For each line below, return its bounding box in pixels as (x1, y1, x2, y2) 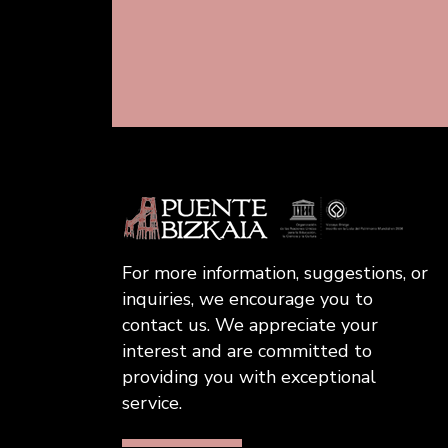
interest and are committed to (122, 338, 372, 363)
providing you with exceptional (122, 364, 376, 389)
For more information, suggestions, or (122, 260, 428, 285)
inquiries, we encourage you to (122, 286, 373, 311)
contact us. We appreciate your (122, 312, 378, 337)
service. (122, 390, 182, 415)
